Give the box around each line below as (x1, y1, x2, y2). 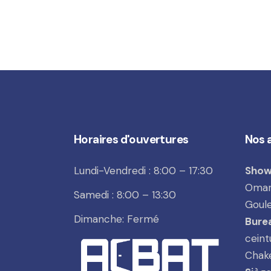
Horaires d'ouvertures (74, 131, 189, 147)
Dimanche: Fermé (74, 212, 159, 226)
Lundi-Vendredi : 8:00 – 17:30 (74, 163, 213, 177)
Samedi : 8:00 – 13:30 (74, 188, 176, 201)
